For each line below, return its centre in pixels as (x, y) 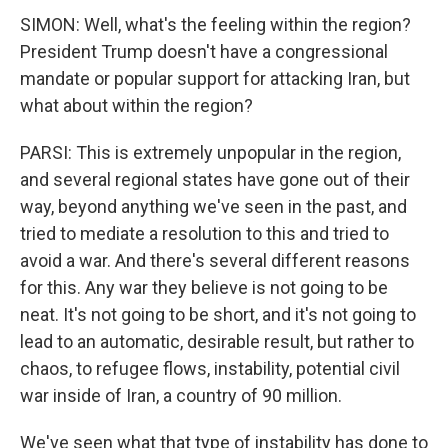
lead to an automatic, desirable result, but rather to (217, 341)
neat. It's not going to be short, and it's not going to (218, 314)
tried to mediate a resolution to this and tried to (204, 233)
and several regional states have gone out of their (215, 179)
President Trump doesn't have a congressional (204, 51)
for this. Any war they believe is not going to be (204, 287)
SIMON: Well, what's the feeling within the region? (215, 24)
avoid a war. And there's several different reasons (215, 260)
